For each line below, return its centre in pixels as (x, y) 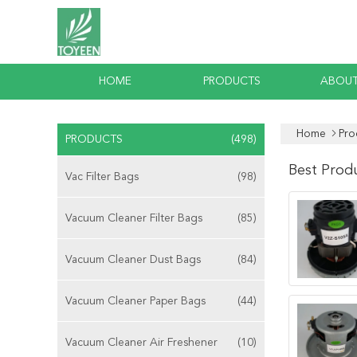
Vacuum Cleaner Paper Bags (135, 301)
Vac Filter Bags (102, 177)
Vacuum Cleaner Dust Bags (133, 260)
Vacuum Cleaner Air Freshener (141, 343)
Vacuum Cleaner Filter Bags (134, 218)
